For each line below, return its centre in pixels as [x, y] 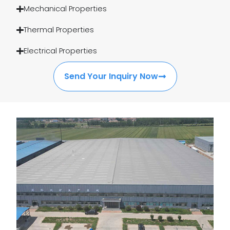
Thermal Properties [59, 30]
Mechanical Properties [65, 9]
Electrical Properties [60, 51]
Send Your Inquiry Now [111, 76]
